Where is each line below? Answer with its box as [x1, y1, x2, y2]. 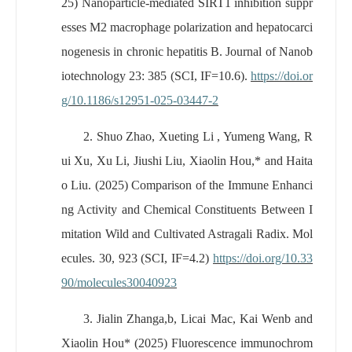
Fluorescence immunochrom [171, 335, 313, 350]
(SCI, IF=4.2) [141, 251, 214, 265]
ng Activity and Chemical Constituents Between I [61, 202, 313, 216]
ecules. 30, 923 [61, 251, 141, 265]
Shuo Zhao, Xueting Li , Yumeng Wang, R [96, 129, 313, 143]
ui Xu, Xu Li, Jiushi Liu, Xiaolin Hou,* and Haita [61, 153, 313, 167]
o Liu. [61, 178, 92, 192]
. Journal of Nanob [219, 44, 313, 58]
